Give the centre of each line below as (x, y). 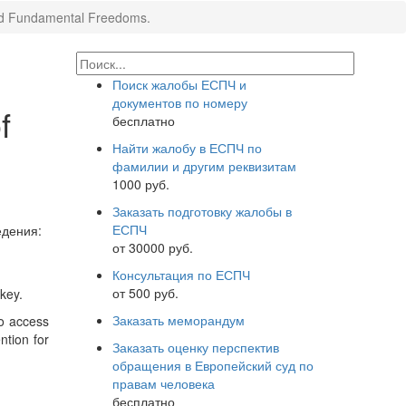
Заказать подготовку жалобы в (202, 211)
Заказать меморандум (178, 320)
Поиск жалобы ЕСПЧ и (179, 84)
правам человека (163, 383)
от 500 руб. (145, 293)
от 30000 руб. (152, 247)
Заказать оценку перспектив (195, 347)
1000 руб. (140, 184)
